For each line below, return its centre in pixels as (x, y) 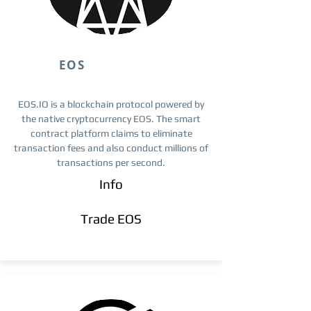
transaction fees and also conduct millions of (111, 148)
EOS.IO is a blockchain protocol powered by (111, 104)
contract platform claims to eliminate (111, 133)
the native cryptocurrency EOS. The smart (111, 119)
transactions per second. (111, 162)
